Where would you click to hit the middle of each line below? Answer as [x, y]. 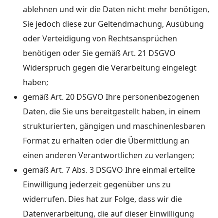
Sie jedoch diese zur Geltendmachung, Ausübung [113, 24]
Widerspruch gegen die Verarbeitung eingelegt [110, 68]
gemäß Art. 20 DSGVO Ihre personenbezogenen [111, 97]
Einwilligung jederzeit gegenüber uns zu [97, 184]
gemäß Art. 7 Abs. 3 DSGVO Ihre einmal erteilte [109, 170]
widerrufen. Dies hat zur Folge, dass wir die [102, 199]
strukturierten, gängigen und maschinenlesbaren [114, 126]
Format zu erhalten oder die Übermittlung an [106, 141]
